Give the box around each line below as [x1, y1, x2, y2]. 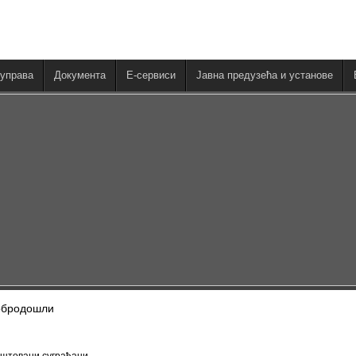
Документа [54, 69, 106, 82]
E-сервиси [126, 69, 176, 82]
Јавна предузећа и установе [196, 69, 333, 82]
